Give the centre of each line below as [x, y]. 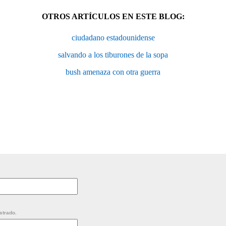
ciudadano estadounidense [113, 37]
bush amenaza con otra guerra [113, 72]
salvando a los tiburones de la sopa [113, 54]
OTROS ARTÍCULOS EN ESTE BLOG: [113, 16]
